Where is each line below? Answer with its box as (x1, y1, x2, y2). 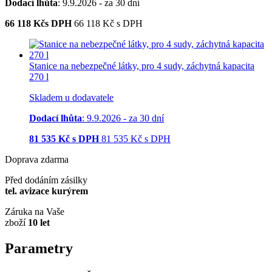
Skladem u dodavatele (29, 92, 114, 103)
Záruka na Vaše (5, 206, 64, 217)
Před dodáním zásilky (5, 175, 87, 186)
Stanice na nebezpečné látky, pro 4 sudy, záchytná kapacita (29, 61, 254, 72)
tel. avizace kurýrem (5, 186, 88, 197)
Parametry (5, 240, 73, 256)
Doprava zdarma (5, 154, 69, 165)
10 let (28, 217, 50, 228)
